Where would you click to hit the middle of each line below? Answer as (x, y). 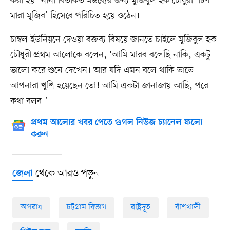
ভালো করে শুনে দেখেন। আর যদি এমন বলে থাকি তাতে (102, 70)
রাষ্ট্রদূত (140, 207)
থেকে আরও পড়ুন (66, 173)
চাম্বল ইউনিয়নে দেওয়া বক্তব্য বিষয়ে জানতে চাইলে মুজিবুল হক (113, 39)
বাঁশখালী (188, 207)
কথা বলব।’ (29, 101)
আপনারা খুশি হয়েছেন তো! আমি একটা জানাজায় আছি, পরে (109, 85)
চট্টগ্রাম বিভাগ (86, 207)
